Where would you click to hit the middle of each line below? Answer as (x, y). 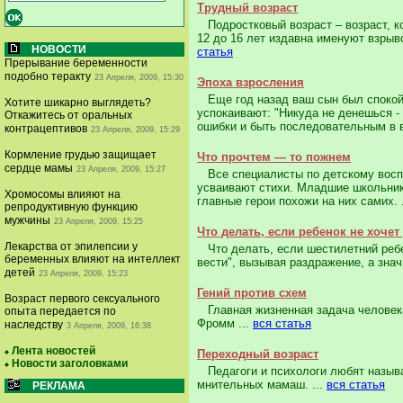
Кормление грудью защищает (81, 155)
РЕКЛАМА (59, 386)
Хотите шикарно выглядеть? (78, 103)
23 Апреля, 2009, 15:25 (99, 221)
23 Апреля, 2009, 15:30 (139, 77)
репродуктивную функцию (71, 207)
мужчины (27, 220)
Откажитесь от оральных (68, 115)
